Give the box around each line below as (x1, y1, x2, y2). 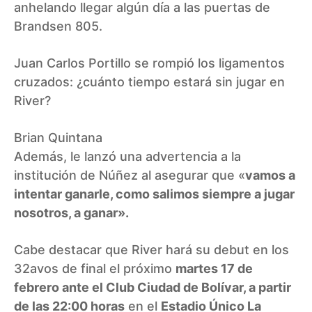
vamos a (245, 167, 295, 182)
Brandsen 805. (14, 18, 102, 33)
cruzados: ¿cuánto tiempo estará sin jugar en (14, 74, 285, 89)
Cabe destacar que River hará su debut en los (14, 242, 289, 257)
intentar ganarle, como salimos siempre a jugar (14, 186, 295, 201)
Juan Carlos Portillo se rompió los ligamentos (14, 55, 285, 70)
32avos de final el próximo (14, 260, 175, 276)
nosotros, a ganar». (14, 205, 129, 220)
